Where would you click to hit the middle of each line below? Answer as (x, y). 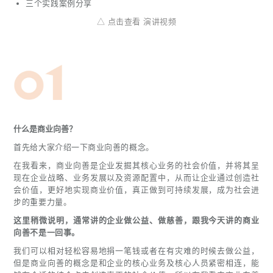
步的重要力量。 (43, 202)
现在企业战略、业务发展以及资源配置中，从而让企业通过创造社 (136, 178)
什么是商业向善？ (45, 129)
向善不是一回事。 (47, 233)
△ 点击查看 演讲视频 (136, 21)
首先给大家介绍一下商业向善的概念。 (84, 147)
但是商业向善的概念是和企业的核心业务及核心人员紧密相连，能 (136, 263)
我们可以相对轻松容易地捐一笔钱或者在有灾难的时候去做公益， (136, 251)
